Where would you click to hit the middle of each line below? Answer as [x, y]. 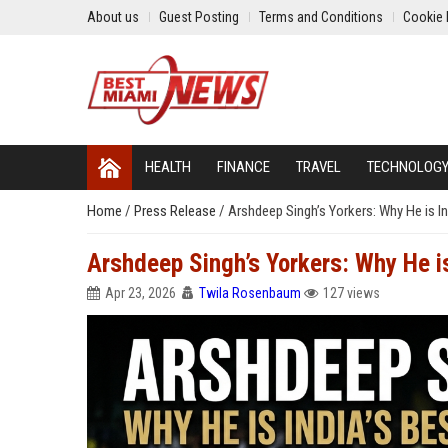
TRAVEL [318, 167]
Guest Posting [199, 17]
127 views [351, 293]
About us [113, 17]
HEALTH [168, 167]
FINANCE [243, 167]
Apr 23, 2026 [140, 293]
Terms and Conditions [321, 17]
